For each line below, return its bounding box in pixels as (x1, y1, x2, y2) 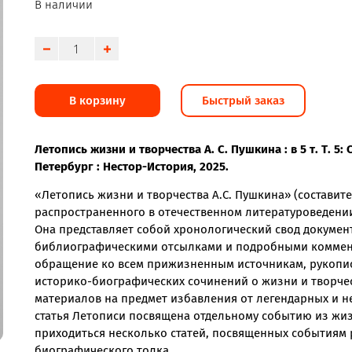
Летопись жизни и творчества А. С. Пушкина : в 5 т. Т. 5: (35, 142, 346, 156)
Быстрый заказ (202, 93, 284, 108)
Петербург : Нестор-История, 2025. (35, 159, 229, 174)
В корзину (69, 93, 126, 108)
